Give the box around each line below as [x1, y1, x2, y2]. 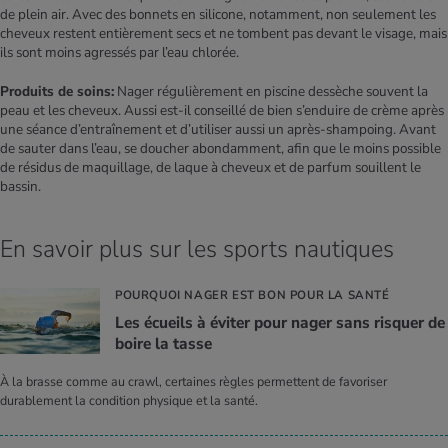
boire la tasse [115, 332, 212, 355]
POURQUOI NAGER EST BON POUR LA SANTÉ [115, 286, 390, 303]
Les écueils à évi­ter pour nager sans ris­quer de [115, 311, 445, 334]
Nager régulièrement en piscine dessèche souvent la [114, 81, 428, 101]
